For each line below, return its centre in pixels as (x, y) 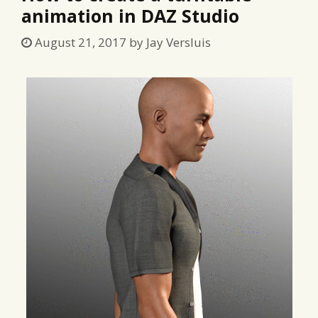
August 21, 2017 (81, 42)
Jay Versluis (179, 42)
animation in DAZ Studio (130, 15)
